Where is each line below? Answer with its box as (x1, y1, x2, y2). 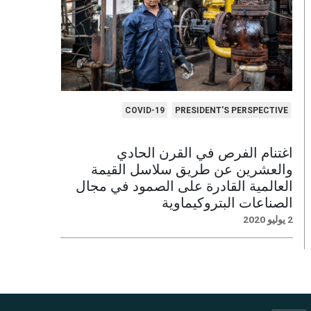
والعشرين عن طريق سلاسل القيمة (91, 158, 293, 179)
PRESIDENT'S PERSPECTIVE (174, 106, 288, 116)
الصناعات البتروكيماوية (162, 191, 293, 212)
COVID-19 (124, 106, 165, 116)
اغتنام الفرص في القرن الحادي (117, 141, 293, 162)
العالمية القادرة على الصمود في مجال (76, 174, 293, 196)
